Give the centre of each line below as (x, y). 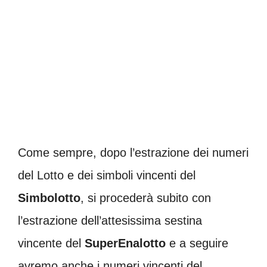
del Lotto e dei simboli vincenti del (107, 176)
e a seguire (197, 243)
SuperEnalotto (125, 243)
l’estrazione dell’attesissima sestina (110, 221)
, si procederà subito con (146, 198)
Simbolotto (49, 198)
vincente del (51, 243)
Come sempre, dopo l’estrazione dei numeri (133, 153)
